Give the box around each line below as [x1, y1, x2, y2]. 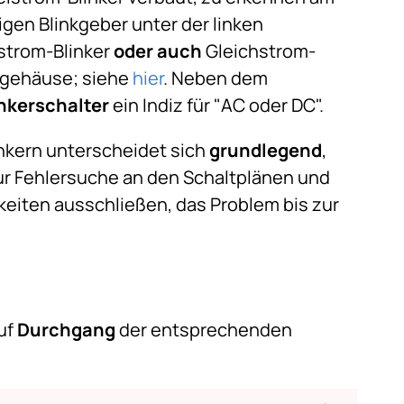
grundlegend [209, 138, 323, 162]
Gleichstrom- [202, 39, 317, 63]
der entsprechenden [115, 317, 293, 342]
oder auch [114, 39, 203, 63]
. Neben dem [163, 66, 269, 90]
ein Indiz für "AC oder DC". [109, 93, 325, 117]
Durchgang [17, 317, 116, 342]
